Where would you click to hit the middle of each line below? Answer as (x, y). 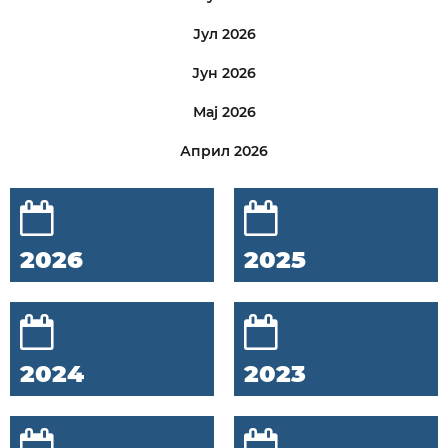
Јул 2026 (224, 33)
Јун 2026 (224, 72)
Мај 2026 (224, 111)
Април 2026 (224, 150)
